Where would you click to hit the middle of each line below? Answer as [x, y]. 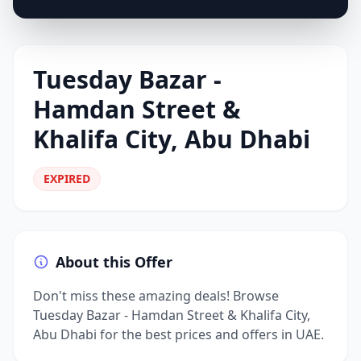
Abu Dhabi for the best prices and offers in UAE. [178, 334]
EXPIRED [67, 178]
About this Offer [114, 262]
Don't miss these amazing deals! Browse [156, 296]
